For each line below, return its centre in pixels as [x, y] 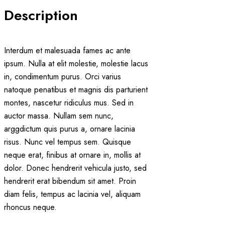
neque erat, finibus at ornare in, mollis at [72, 155]
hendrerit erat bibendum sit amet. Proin [70, 181]
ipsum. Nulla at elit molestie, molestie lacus [76, 64]
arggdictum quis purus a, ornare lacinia [70, 129]
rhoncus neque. [32, 207]
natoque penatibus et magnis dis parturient [76, 90]
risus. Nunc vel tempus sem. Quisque [68, 142]
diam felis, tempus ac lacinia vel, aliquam [72, 194]
